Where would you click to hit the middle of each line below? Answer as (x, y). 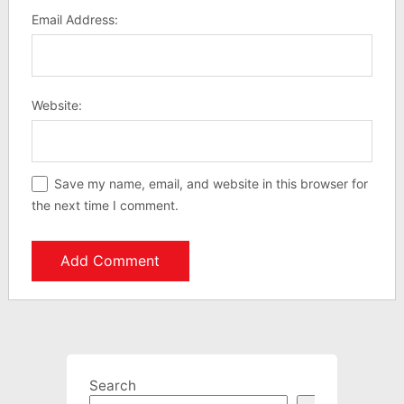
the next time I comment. (105, 205)
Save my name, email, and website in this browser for (211, 183)
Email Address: (74, 19)
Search (112, 385)
